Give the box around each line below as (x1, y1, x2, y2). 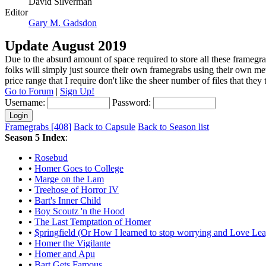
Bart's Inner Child (34, 195, 101, 205)
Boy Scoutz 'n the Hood (34, 206, 125, 216)
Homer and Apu (34, 249, 95, 259)
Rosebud (34, 153, 68, 163)
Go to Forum (5, 86, 53, 96)
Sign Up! (60, 86, 94, 96)
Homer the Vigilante (34, 238, 110, 248)
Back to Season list (138, 122, 209, 132)
